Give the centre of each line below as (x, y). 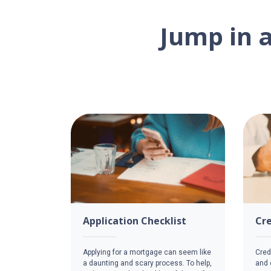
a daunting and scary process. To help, (147, 263)
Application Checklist (135, 220)
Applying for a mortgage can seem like (147, 252)
